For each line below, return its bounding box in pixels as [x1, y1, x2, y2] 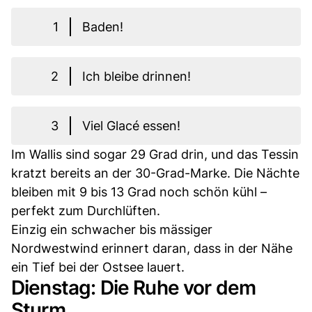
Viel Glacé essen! [82, 118, 180, 133]
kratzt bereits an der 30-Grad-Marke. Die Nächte [11, 165, 299, 180]
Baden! [82, 19, 123, 34]
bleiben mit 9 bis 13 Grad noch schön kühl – [11, 184, 267, 199]
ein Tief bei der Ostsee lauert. [11, 259, 185, 274]
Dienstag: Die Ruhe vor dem [11, 275, 256, 299]
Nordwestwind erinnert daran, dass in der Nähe [11, 240, 292, 256]
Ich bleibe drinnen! [82, 68, 191, 84]
